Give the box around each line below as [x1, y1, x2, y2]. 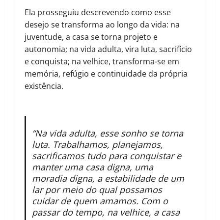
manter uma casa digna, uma [31, 161, 153, 173]
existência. [25, 81, 63, 92]
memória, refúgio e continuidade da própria [25, 68, 188, 80]
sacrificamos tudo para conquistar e [31, 150, 181, 162]
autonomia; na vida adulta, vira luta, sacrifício [25, 44, 192, 55]
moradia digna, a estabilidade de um [31, 172, 184, 185]
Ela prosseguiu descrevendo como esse [25, 7, 171, 18]
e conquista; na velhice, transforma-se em [25, 56, 179, 67]
